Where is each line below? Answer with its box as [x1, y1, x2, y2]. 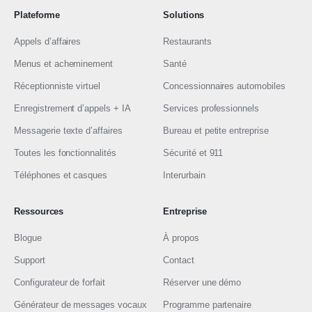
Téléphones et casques [14, 169, 108, 180]
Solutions [163, 9, 205, 20]
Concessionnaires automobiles [163, 80, 286, 91]
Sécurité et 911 [163, 147, 224, 158]
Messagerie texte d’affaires [14, 125, 123, 136]
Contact [163, 254, 194, 265]
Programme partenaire [163, 299, 252, 310]
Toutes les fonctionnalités [14, 147, 116, 158]
